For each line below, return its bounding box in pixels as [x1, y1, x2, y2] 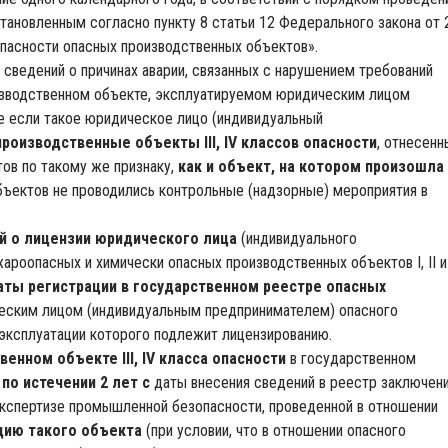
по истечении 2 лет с [2, 373, 150, 393]
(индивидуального [241, 229, 357, 249]
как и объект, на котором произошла [178, 157, 444, 177]
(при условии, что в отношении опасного [146, 421, 406, 441]
